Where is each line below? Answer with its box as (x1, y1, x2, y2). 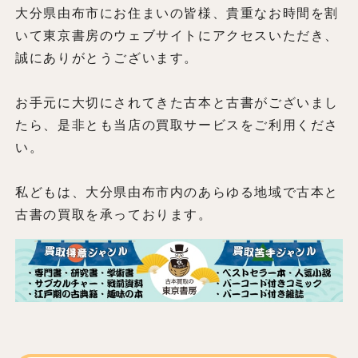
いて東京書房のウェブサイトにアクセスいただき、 (15, 28, 339, 42)
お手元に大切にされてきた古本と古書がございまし (15, 95, 339, 109)
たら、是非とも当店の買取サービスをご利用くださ (15, 117, 339, 132)
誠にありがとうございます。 (15, 50, 198, 65)
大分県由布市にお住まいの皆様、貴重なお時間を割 (15, 6, 339, 20)
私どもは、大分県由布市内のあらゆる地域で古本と (15, 185, 339, 199)
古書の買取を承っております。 (15, 207, 213, 221)
